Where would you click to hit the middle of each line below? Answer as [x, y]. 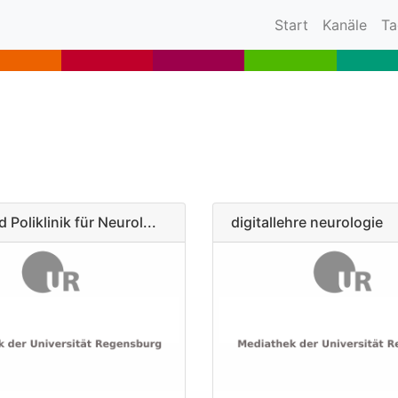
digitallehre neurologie [307, 222]
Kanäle [345, 25]
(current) [337, 24]
